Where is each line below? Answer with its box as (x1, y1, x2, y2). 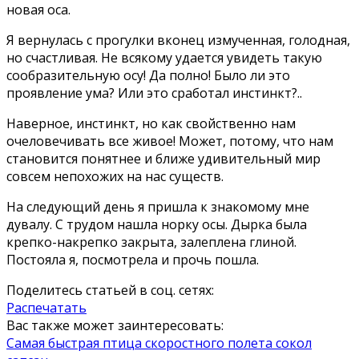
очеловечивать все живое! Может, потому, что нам (6, 131, 333, 150)
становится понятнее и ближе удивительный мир (6, 149, 321, 167)
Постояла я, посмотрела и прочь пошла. (6, 250, 259, 268)
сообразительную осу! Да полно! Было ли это (6, 66, 290, 84)
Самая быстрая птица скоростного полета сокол (6, 333, 312, 352)
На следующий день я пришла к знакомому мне (6, 197, 309, 216)
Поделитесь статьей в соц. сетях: (6, 280, 214, 299)
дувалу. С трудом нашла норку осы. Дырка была (6, 215, 307, 233)
